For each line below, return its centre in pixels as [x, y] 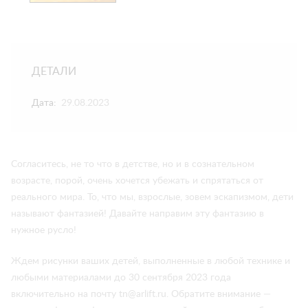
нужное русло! [44, 230]
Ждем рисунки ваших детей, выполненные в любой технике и [151, 261]
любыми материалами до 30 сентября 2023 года [121, 278]
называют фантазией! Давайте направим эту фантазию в [137, 214]
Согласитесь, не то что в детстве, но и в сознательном [133, 164]
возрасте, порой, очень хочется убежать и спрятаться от [137, 181]
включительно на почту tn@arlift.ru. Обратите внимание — [141, 294]
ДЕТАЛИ [54, 71]
